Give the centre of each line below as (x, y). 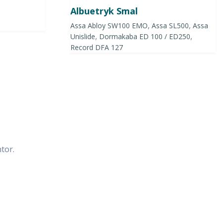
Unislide (83, 37)
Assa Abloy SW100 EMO (109, 26)
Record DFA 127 (96, 48)
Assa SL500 (170, 26)
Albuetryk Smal (104, 11)
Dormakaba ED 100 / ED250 (144, 37)
